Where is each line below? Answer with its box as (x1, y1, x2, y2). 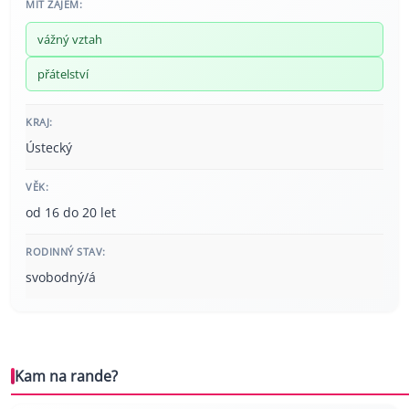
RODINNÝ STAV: (26, 245, 106, 259)
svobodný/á (26, 268, 96, 287)
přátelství (37, 66, 89, 83)
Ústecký (26, 139, 72, 157)
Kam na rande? (15, 366, 118, 387)
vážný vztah (37, 31, 102, 48)
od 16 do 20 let (26, 204, 116, 222)
